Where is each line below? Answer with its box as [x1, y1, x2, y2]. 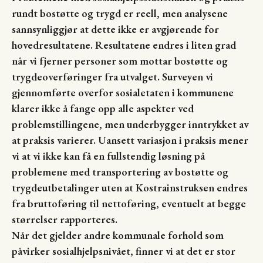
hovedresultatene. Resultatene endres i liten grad [12, 38, 236, 52]
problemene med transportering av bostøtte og [12, 164, 228, 178]
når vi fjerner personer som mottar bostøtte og [12, 53, 228, 68]
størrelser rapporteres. [12, 212, 117, 226]
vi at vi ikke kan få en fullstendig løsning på [12, 149, 205, 163]
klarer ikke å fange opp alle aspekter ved [12, 101, 194, 115]
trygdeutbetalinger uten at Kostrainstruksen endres [12, 180, 248, 194]
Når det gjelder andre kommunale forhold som [12, 228, 224, 242]
